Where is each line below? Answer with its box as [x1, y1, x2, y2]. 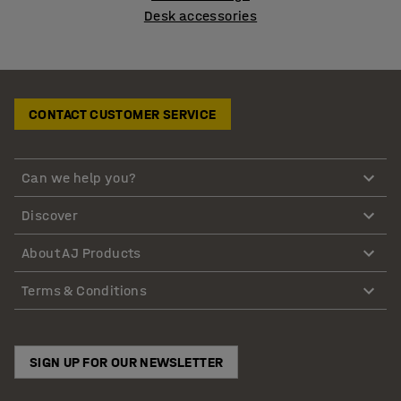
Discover [21, 206, 79, 224]
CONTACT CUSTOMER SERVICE [29, 106, 217, 123]
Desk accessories [143, 7, 258, 24]
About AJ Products [21, 243, 141, 261]
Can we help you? [21, 168, 137, 186]
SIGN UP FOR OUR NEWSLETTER [30, 354, 224, 371]
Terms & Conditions [21, 281, 148, 299]
